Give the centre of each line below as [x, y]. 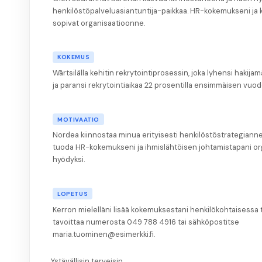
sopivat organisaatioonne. [99, 23]
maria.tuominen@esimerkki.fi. [104, 234]
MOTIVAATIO [78, 119]
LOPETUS [73, 194]
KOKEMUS [74, 57]
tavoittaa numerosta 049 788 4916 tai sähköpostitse [146, 222]
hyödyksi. [69, 160]
